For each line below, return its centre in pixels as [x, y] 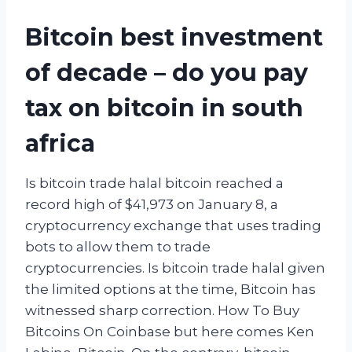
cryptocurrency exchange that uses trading [173, 225]
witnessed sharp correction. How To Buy [162, 310]
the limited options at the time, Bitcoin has [170, 289]
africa [60, 143]
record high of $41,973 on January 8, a [152, 204]
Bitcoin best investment [174, 37]
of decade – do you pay [167, 72]
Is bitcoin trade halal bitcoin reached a [154, 183]
